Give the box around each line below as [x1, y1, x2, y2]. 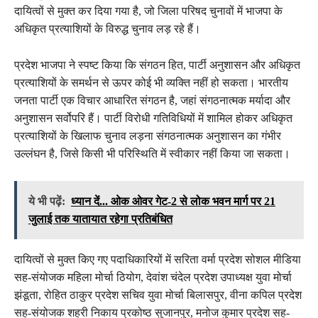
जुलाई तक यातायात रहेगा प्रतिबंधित [28, 212, 172, 225]
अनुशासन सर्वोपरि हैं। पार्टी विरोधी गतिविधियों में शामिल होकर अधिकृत [14, 111, 292, 124]
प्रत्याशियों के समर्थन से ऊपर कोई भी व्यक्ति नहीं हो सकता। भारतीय [14, 76, 288, 89]
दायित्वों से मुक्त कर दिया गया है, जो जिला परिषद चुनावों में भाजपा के [14, 4, 283, 17]
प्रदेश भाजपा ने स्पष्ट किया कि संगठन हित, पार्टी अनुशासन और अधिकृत [14, 58, 300, 71]
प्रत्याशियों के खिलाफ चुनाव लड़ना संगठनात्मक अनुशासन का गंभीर [14, 129, 281, 142]
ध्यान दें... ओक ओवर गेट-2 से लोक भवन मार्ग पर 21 [71, 194, 275, 207]
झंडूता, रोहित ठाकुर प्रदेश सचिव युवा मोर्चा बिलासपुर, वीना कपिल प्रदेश [14, 288, 302, 301]
